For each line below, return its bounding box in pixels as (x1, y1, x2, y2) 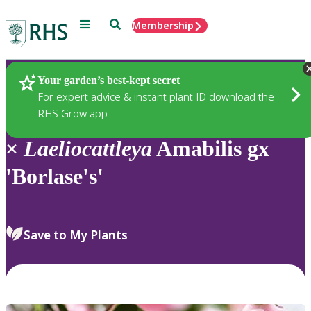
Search (109, 17, 142, 29)
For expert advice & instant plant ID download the (37, 89, 274, 103)
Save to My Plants (24, 226, 128, 243)
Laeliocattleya (24, 136, 152, 162)
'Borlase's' (6, 164, 103, 190)
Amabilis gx (152, 136, 269, 162)
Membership (132, 19, 194, 32)
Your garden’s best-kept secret (37, 74, 180, 86)
